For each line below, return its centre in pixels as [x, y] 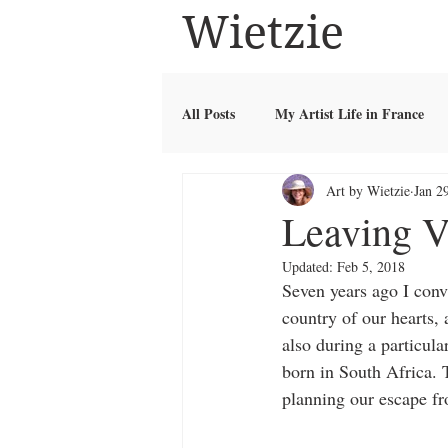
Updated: [309, 266]
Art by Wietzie [368, 190]
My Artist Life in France [349, 113]
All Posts [208, 113]
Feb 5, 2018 [371, 266]
